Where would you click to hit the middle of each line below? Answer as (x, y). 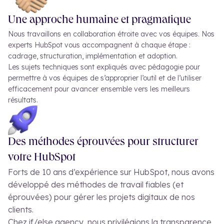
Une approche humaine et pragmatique (99, 21)
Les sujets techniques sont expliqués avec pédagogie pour (104, 67)
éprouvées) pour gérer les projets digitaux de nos (101, 197)
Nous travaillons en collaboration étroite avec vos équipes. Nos (111, 34)
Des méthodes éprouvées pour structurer (103, 143)
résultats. (23, 100)
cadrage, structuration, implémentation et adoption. (93, 56)
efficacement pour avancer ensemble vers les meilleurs (99, 89)
